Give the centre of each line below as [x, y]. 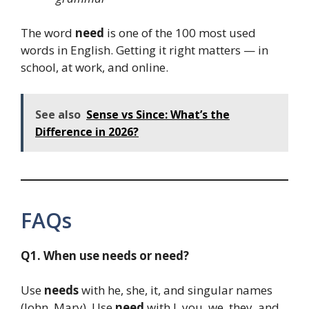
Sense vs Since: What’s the [158, 114]
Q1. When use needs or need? [105, 255]
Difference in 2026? [87, 131]
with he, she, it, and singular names [176, 290]
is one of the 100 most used [180, 33]
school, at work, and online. [94, 68]
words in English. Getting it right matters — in [144, 50]
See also [58, 114]
